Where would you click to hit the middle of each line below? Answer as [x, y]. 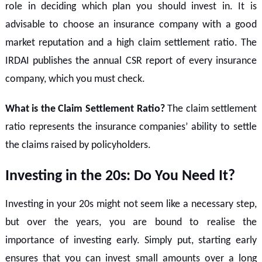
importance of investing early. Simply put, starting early [131, 240]
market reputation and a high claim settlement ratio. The [131, 43]
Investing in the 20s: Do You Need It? [120, 176]
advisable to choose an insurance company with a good [131, 25]
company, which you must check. [75, 79]
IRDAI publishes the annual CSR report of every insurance [131, 61]
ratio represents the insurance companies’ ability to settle [131, 127]
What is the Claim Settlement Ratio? [85, 109]
